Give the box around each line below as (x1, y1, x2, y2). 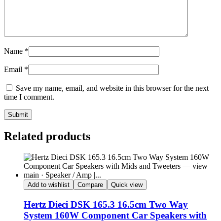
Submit (8, 111, 28, 119)
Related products (4, 129, 90, 143)
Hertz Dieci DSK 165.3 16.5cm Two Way (24, 199, 188, 210)
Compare (77, 181, 103, 188)
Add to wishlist (28, 181, 70, 188)
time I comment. (4, 93, 54, 102)
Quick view (111, 181, 143, 188)
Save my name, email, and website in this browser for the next (16, 84, 209, 93)
